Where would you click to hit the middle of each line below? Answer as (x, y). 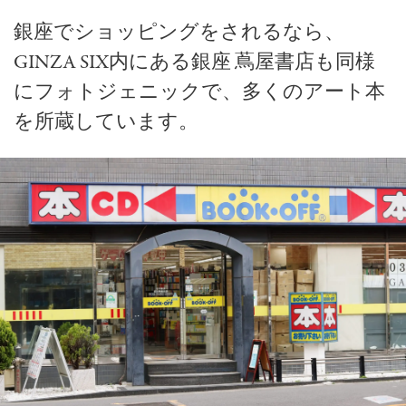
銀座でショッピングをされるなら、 (179, 33)
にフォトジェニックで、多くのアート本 (199, 93)
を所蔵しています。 (106, 123)
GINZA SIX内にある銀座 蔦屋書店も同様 (194, 63)
